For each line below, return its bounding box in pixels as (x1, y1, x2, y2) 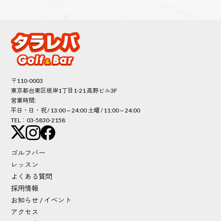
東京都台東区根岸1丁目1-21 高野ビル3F (11, 86, 118, 94)
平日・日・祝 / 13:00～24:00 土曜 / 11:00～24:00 (11, 106, 141, 114)
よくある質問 (11, 172, 53, 181)
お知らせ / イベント (11, 196, 72, 205)
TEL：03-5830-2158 (11, 116, 66, 124)
